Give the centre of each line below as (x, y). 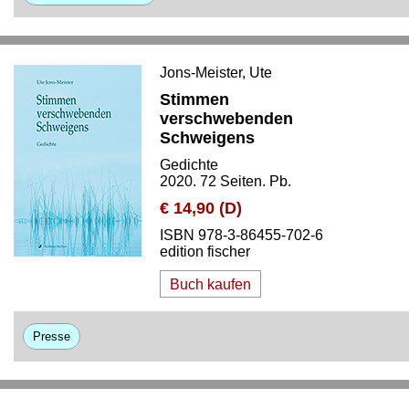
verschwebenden (226, 119)
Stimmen (194, 100)
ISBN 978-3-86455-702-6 (241, 235)
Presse (52, 336)
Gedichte (189, 165)
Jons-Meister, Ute (216, 73)
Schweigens (207, 138)
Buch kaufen (210, 284)
